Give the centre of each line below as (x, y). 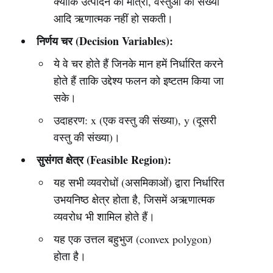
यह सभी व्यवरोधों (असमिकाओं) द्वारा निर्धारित (139, 182)
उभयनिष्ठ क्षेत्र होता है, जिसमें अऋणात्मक (134, 199)
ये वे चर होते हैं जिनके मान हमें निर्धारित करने (139, 63)
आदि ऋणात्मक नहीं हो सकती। (114, 18)
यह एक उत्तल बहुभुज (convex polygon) (133, 239)
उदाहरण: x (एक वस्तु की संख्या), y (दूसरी (135, 120)
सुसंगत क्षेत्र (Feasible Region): (104, 160)
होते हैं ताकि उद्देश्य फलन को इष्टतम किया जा (139, 80)
